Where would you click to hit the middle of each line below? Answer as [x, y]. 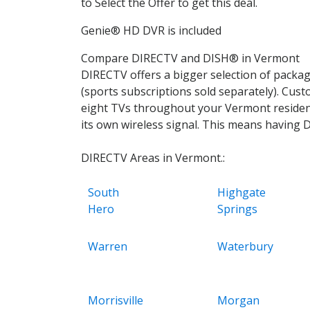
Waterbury [245, 246]
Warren [108, 246]
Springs [237, 209]
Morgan [238, 300]
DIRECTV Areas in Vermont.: [153, 157]
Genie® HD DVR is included [151, 30]
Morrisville [116, 300]
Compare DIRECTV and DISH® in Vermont [190, 58]
